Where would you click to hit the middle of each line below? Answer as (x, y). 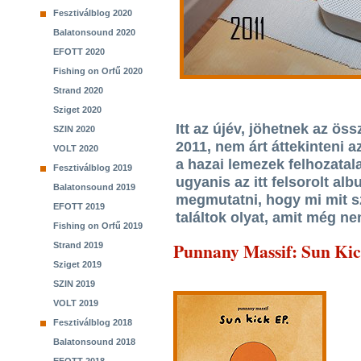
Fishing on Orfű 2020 (98, 71)
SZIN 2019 (74, 284)
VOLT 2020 (76, 148)
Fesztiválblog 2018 (93, 322)
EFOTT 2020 (79, 52)
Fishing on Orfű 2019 (98, 226)
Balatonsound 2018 (94, 342)
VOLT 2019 (76, 303)
